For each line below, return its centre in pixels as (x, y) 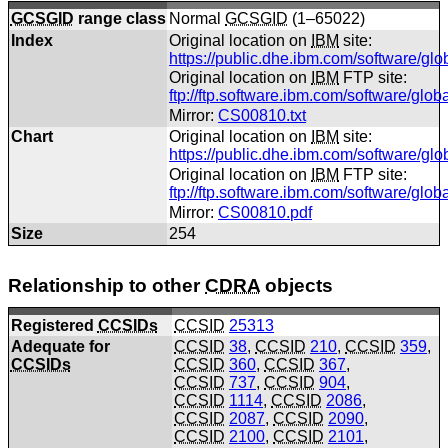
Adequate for (60, 347)
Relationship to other (106, 286)
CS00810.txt (262, 115)
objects (296, 286)
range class (119, 19)
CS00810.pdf (265, 212)
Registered (54, 325)
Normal (197, 19)
